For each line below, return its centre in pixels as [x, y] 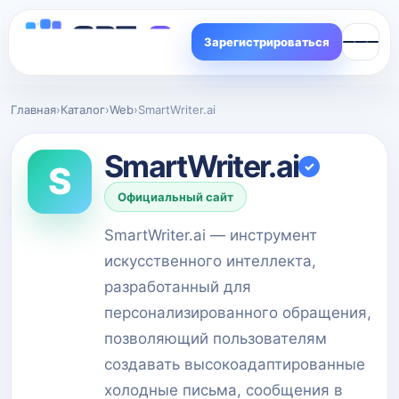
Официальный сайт [175, 196]
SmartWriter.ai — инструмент [211, 235]
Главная [33, 109]
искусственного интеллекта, [210, 261]
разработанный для [178, 286]
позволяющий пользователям [216, 338]
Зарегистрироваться [267, 42]
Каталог [83, 109]
